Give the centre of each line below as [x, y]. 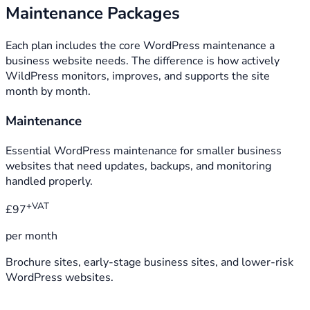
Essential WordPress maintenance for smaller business [144, 151]
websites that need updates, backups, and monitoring [138, 166]
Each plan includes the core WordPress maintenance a [140, 46]
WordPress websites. [60, 278]
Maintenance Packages [93, 13]
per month [31, 236]
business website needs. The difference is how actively [143, 61]
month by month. [48, 92]
